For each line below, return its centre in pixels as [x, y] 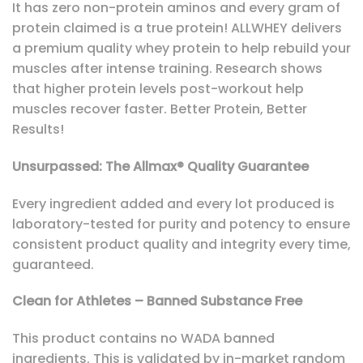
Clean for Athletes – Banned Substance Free [157, 301]
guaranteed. [53, 264]
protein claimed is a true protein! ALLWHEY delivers [177, 28]
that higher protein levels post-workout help [158, 89]
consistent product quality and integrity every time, [181, 244]
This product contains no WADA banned [143, 339]
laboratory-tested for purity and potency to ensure [181, 224]
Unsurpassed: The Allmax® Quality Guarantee [160, 166]
